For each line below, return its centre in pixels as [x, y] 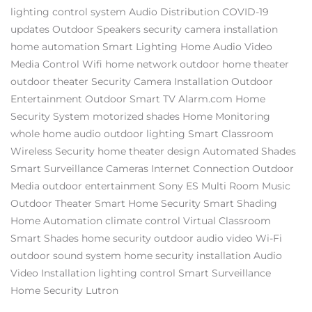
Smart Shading [240, 204]
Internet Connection [200, 169]
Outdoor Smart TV [130, 99]
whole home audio [56, 134]
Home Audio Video [226, 47]
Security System [50, 117]
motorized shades [136, 117]
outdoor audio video [203, 239]
